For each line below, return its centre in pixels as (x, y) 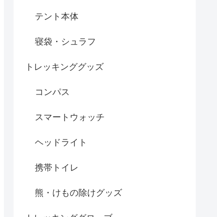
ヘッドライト (61, 142)
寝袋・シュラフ (65, 41)
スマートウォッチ (70, 117)
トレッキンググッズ (64, 67)
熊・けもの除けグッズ (78, 193)
